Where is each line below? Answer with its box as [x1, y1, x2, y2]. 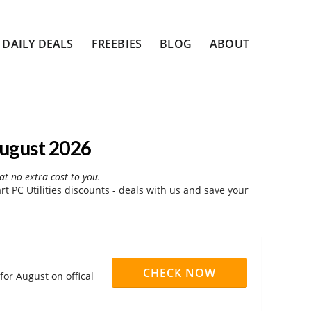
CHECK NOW [143, 265, 216, 280]
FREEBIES [91, 36, 142, 51]
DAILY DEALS [2, 36, 74, 51]
